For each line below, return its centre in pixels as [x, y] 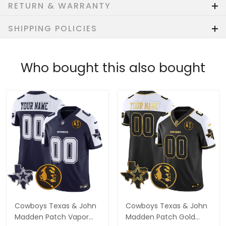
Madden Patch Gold [160, 217]
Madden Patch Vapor [52, 217]
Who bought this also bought [113, 68]
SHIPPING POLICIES [53, 28]
